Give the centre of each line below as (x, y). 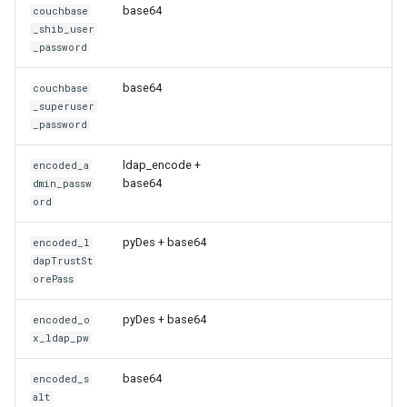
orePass (54, 278)
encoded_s (61, 378)
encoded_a (61, 165)
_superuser (64, 106)
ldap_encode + (162, 164)
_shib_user (64, 29)
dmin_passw (63, 183)
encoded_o (62, 319)
